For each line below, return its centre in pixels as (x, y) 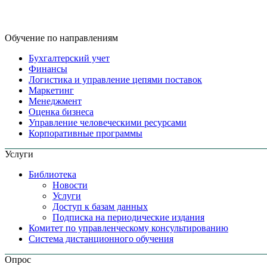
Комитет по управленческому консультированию (128, 228)
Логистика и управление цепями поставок (115, 79)
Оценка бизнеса (61, 111)
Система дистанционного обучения (101, 238)
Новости (70, 185)
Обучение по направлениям (61, 38)
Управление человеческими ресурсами (108, 122)
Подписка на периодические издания (128, 217)
